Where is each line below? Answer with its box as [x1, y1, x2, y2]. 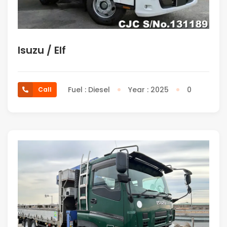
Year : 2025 [128, 84, 169, 95]
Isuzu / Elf [18, 43, 66, 57]
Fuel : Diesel [68, 84, 110, 95]
